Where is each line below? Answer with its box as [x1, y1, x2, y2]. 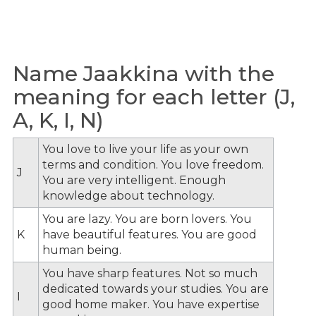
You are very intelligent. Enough [42, 173, 226, 187]
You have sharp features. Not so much [42, 266, 257, 280]
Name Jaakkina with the [13, 61, 274, 87]
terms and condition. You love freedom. [42, 157, 264, 171]
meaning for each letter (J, [13, 84, 295, 110]
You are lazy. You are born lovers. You [42, 212, 252, 226]
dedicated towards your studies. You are [42, 281, 269, 296]
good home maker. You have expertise [42, 297, 260, 311]
